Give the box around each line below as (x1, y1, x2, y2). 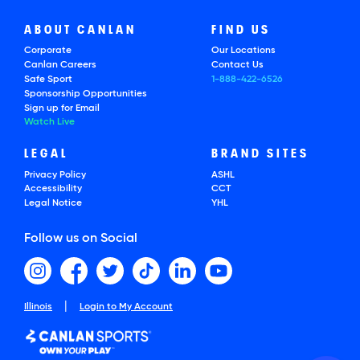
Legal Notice (24, 198, 82, 209)
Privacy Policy (24, 170, 86, 180)
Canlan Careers (24, 60, 96, 71)
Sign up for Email (24, 103, 100, 113)
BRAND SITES (211, 148, 309, 161)
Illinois (24, 302, 52, 313)
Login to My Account (80, 302, 173, 313)
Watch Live (24, 117, 75, 128)
